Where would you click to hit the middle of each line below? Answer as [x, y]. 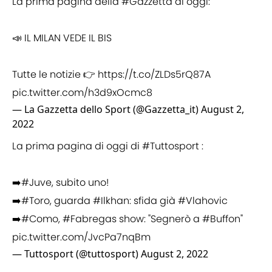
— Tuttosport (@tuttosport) [76, 254]
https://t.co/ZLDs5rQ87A [154, 75]
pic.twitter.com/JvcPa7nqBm [81, 237]
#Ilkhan [111, 201]
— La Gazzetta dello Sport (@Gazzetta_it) [107, 110]
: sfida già [154, 201]
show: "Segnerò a [159, 219]
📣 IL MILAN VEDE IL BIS [62, 38]
